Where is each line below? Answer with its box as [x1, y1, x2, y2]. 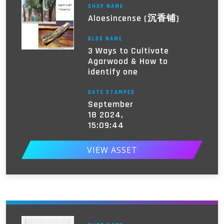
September [87, 98, 133, 110]
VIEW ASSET [86, 144, 137, 155]
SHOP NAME [87, 3, 123, 10]
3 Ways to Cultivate [87, 45, 169, 57]
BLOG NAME [87, 35, 122, 43]
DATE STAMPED [87, 89, 135, 96]
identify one [87, 66, 138, 78]
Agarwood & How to [87, 55, 168, 67]
